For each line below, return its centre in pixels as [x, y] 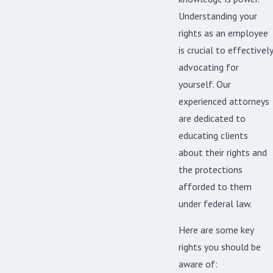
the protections [211, 169]
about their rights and [223, 152]
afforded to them [215, 186]
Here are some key [216, 230]
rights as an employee [223, 33]
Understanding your [218, 16]
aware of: [198, 264]
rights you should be [220, 247]
